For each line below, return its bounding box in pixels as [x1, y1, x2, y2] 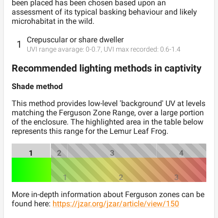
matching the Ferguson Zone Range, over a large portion [12, 108, 204, 117]
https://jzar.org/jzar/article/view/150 [53, 199, 179, 208]
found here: [12, 199, 51, 208]
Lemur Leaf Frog [109, 127, 166, 136]
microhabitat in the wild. [12, 17, 94, 26]
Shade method [12, 82, 63, 91]
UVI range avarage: [27, 45, 86, 53]
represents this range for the [12, 127, 109, 136]
